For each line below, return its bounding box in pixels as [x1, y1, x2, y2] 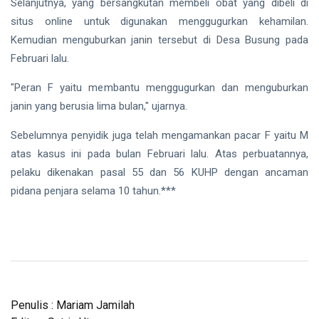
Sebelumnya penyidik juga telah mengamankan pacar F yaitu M [11, 129, 308, 142]
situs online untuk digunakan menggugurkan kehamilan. [11, 15, 308, 28]
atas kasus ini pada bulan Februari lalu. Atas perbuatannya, [11, 147, 308, 161]
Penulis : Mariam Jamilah [11, 298, 135, 313]
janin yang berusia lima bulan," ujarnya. [11, 100, 187, 113]
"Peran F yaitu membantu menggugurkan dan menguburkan [11, 81, 308, 95]
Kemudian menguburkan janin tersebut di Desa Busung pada [11, 33, 308, 47]
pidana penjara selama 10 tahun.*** [11, 184, 176, 198]
